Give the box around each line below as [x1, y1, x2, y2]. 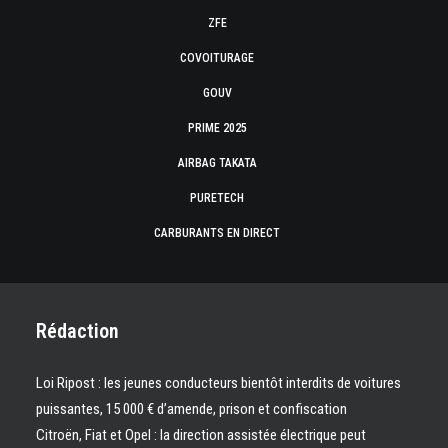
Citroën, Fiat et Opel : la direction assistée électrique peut [36, 426, 366, 444]
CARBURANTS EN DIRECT [154, 226, 280, 240]
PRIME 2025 [187, 121, 247, 135]
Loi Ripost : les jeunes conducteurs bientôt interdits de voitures [36, 374, 401, 392]
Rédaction [36, 319, 119, 343]
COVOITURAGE [180, 51, 254, 65]
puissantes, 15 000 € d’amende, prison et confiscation [36, 400, 347, 418]
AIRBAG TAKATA [177, 156, 257, 170]
